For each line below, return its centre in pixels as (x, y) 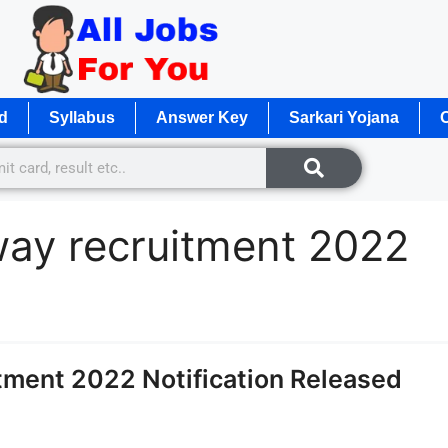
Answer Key (202, 117)
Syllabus (82, 117)
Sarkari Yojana (344, 117)
